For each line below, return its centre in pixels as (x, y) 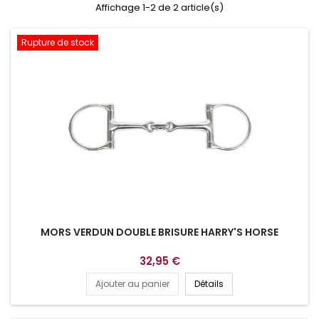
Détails (209, 283)
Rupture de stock (58, 42)
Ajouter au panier (132, 283)
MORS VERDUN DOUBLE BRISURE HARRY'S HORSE (159, 232)
